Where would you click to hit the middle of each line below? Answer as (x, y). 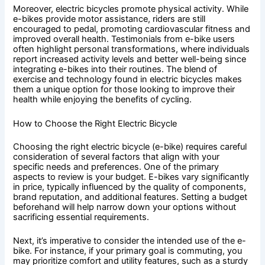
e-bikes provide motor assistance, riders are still (109, 19)
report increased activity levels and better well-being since (130, 59)
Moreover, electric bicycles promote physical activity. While (131, 9)
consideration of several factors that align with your (117, 156)
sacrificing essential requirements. (81, 217)
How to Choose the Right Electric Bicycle (95, 123)
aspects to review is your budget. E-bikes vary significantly (131, 177)
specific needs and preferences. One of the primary (116, 167)
